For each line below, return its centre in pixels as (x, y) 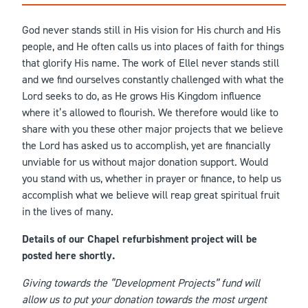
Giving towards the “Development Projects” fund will (141, 283)
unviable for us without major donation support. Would (145, 162)
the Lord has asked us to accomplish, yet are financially (146, 145)
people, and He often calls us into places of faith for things (153, 46)
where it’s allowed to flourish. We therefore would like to (150, 112)
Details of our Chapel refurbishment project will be (140, 239)
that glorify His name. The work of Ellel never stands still (151, 63)
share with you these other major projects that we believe (153, 129)
